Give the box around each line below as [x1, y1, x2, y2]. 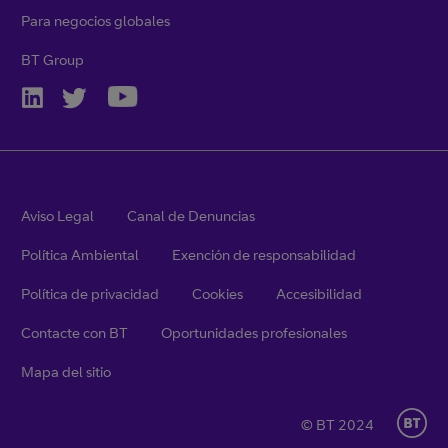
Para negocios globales [21, 12, 170, 30]
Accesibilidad [276, 285, 362, 303]
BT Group [21, 51, 84, 69]
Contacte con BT [21, 324, 128, 342]
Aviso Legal [21, 207, 94, 225]
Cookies [192, 285, 243, 303]
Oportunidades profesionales [161, 324, 347, 342]
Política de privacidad [21, 285, 159, 303]
